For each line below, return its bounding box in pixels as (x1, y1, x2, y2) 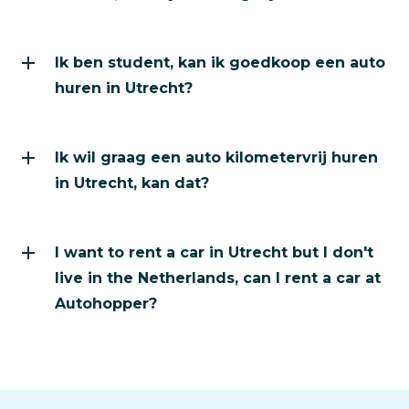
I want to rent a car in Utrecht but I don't (55, 244, 373, 262)
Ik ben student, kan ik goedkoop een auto (55, 54, 385, 72)
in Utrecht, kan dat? (55, 174, 209, 193)
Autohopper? (55, 295, 157, 313)
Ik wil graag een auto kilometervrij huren (55, 149, 378, 167)
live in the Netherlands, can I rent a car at (55, 269, 381, 288)
